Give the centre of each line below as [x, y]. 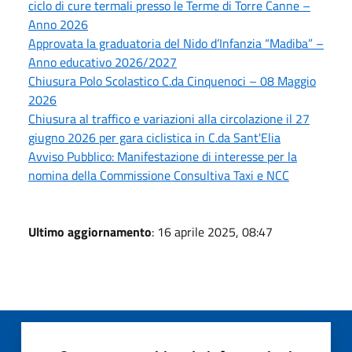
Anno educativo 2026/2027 [103, 62]
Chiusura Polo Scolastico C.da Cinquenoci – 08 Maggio [172, 81]
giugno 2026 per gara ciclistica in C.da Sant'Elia [154, 137]
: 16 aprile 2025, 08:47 [212, 231]
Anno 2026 [58, 24]
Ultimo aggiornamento [90, 231]
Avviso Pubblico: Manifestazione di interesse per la [163, 156]
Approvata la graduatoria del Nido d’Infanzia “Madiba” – [176, 43]
